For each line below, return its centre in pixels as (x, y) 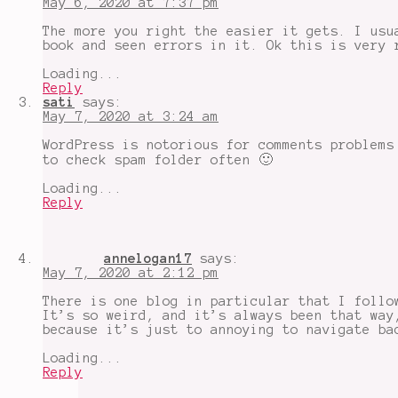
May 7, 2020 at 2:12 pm (131, 272)
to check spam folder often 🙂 (158, 159)
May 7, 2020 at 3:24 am (131, 116)
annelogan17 (148, 258)
